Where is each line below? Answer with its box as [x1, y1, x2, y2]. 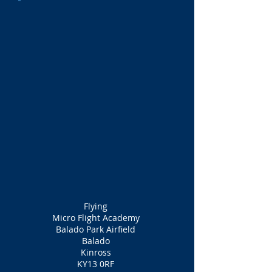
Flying [84, 200, 107, 212]
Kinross [80, 246, 111, 258]
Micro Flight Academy [52, 212, 140, 223]
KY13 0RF [77, 258, 114, 270]
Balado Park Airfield [56, 223, 135, 235]
